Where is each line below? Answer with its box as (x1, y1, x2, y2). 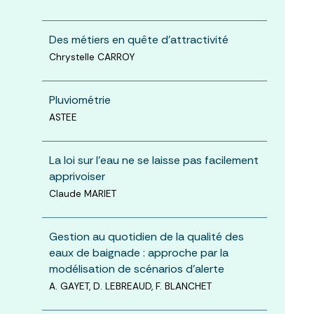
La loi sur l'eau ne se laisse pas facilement (48, 152, 259, 168)
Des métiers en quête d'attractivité (48, 32, 228, 47)
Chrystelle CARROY (48, 50, 135, 63)
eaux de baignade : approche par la (48, 245, 228, 260)
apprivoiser (48, 168, 105, 184)
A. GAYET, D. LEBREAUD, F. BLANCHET (48, 280, 212, 292)
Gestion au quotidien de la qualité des (48, 228, 244, 244)
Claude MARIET (48, 187, 116, 200)
